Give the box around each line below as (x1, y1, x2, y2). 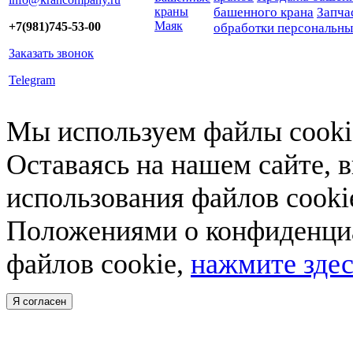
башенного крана (214, 5, 314, 20)
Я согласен (13, 295, 66, 308)
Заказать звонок (9, 46, 94, 61)
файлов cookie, (6, 248, 191, 281)
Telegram (9, 73, 55, 87)
